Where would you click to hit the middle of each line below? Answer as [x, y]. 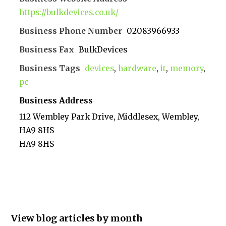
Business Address [56, 100]
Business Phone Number [71, 31]
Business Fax [47, 49]
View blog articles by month [77, 218]
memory [187, 68]
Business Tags [50, 68]
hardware [137, 68]
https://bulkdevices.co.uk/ [69, 12]
